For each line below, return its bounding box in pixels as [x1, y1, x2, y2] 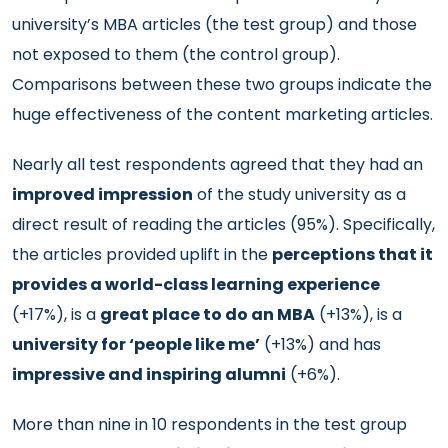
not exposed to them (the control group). [12, 43, 340, 66]
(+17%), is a [12, 303, 100, 326]
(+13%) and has [260, 333, 381, 356]
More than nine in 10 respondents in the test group [12, 413, 407, 436]
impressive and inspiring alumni [12, 363, 286, 386]
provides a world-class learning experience [12, 273, 380, 296]
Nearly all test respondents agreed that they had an [12, 153, 423, 176]
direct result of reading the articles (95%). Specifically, [12, 213, 435, 236]
